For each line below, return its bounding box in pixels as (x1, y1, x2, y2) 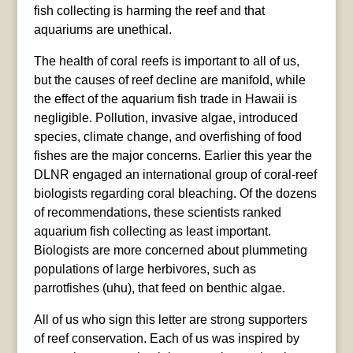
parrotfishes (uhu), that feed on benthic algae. (33, 281, 285, 295)
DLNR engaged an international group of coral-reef (33, 167, 317, 181)
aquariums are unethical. (33, 22, 172, 36)
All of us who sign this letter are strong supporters (33, 312, 307, 326)
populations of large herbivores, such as (33, 262, 256, 276)
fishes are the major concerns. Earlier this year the (33, 148, 312, 162)
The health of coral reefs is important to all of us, (33, 54, 299, 68)
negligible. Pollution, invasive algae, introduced (33, 110, 298, 124)
